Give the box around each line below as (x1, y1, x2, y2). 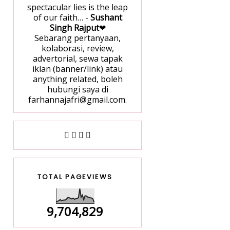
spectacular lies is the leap (27, 2, 128, 13)
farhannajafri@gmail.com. (28, 94, 127, 106)
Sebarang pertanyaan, (34, 32, 121, 44)
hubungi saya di (47, 84, 108, 95)
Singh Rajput (49, 22, 99, 34)
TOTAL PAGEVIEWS (37, 172, 112, 182)
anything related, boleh (32, 73, 123, 85)
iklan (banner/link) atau (32, 63, 123, 75)
